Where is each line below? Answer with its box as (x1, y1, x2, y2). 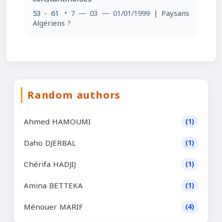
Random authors (27, 86, 121, 105)
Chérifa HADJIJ (24, 157, 76, 171)
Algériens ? (33, 16, 71, 30)
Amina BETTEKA (24, 178, 83, 193)
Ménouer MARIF (24, 200, 83, 214)
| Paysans (153, 6, 190, 20)
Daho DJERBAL (24, 136, 76, 150)
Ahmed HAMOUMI (24, 114, 91, 129)
